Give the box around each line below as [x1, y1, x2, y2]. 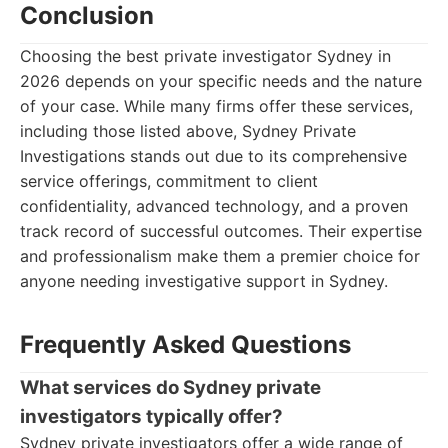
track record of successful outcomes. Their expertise [20, 221, 422, 241]
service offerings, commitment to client [20, 171, 318, 191]
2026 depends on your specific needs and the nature [20, 71, 422, 91]
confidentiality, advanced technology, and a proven [20, 196, 408, 216]
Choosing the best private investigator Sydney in [20, 46, 391, 66]
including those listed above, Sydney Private [20, 121, 356, 141]
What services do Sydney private [20, 376, 321, 399]
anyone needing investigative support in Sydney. [20, 271, 388, 291]
